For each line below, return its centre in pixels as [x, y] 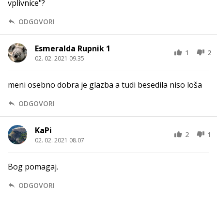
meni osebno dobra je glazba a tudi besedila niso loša [105, 85]
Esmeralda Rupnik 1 [73, 48]
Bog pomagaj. [33, 166]
